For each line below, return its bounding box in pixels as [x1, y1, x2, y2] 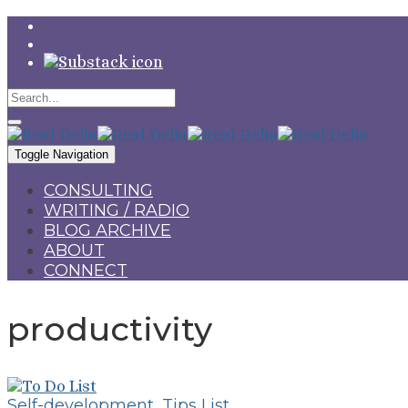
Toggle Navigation [15, 148, 108, 161]
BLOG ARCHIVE [44, 220, 171, 240]
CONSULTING [44, 180, 153, 200]
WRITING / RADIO [44, 200, 189, 220]
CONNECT [44, 260, 127, 280]
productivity [7, 308, 212, 349]
